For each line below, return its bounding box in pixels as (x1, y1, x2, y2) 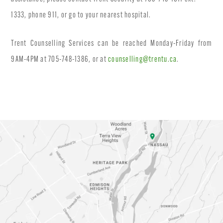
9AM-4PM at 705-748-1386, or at (11, 56, 109, 64)
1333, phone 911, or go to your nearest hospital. (11, 11, 151, 20)
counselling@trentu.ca (108, 56, 177, 64)
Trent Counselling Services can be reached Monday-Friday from (11, 40, 212, 48)
